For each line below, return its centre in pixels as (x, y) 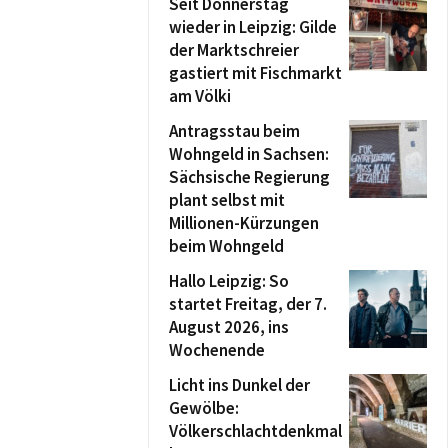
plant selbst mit (227, 200)
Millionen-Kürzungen (244, 223)
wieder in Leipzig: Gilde (253, 27)
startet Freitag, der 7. (248, 304)
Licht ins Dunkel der (239, 385)
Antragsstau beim (234, 131)
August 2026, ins (229, 327)
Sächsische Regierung (249, 177)
